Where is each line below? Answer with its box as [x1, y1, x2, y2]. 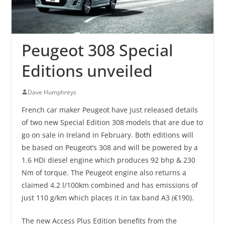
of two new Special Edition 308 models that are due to [21, 117, 203, 127]
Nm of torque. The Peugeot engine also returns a [21, 167, 186, 177]
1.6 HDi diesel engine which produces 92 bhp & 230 [21, 155, 195, 165]
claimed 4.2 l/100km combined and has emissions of [21, 180, 198, 190]
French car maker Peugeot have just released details [21, 104, 198, 115]
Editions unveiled [21, 59, 153, 81]
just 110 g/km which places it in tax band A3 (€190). [21, 192, 194, 202]
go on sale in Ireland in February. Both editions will [21, 130, 193, 140]
